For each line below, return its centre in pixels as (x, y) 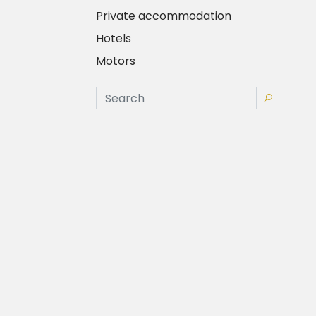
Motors (115, 61)
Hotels (113, 38)
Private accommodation (163, 16)
